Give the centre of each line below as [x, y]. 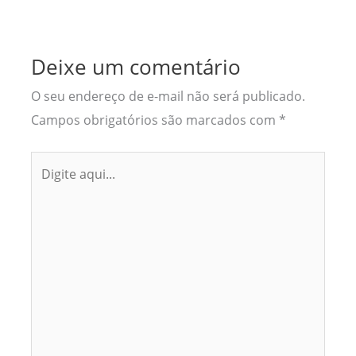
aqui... [48, 186]
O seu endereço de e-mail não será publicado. [168, 96]
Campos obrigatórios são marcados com [155, 120]
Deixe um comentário [135, 67]
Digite [47, 162]
